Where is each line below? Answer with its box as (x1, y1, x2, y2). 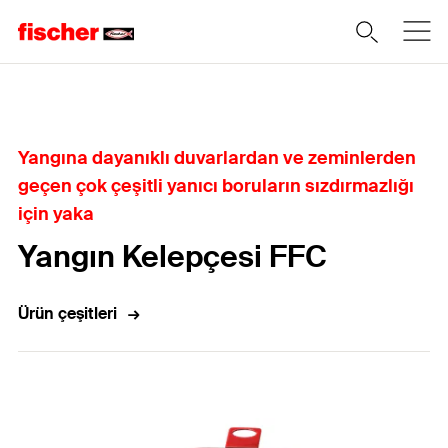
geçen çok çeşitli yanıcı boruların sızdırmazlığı (18, 174, 414, 198)
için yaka (18, 202, 94, 226)
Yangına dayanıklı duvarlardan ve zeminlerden (18, 146, 416, 170)
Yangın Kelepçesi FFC (18, 237, 327, 276)
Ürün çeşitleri (18, 303, 117, 324)
